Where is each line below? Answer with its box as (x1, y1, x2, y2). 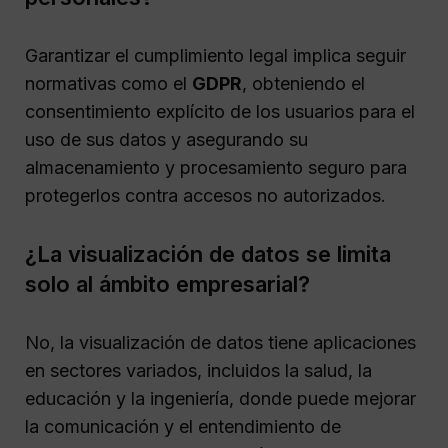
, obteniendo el (242, 72, 365, 94)
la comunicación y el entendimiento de (25, 415, 341, 437)
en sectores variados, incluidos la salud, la (25, 359, 372, 381)
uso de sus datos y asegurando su (25, 128, 308, 150)
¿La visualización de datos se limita (25, 240, 391, 267)
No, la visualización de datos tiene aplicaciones (25, 331, 416, 353)
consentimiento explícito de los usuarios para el (25, 100, 415, 122)
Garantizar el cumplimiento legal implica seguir (25, 44, 406, 66)
